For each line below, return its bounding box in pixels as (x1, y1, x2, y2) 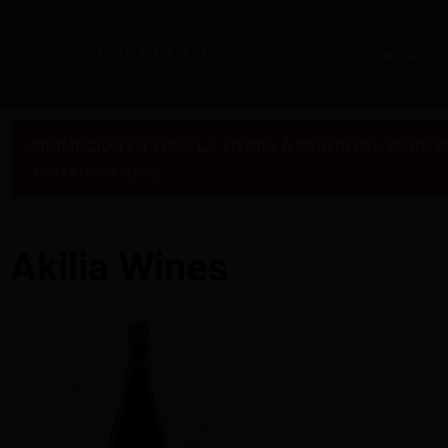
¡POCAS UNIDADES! (30, 165, 145, 181)
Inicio (302, 44, 341, 64)
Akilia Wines (10, 244, 229, 292)
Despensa (375, 44, 445, 64)
